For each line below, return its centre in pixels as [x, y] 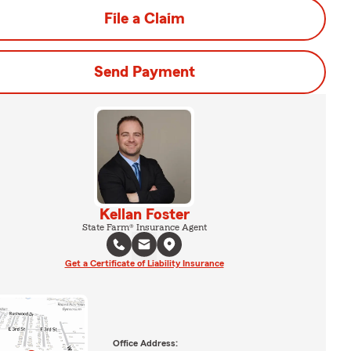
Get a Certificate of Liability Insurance [144, 263]
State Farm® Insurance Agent [144, 227]
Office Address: [145, 343]
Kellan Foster [144, 215]
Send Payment [144, 72]
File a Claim [144, 19]
